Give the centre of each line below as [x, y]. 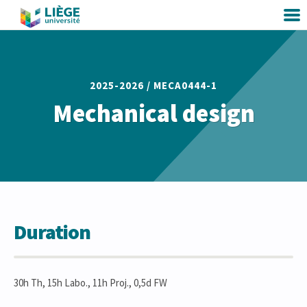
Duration [52, 232]
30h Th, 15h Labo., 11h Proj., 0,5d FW [90, 283]
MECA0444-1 [185, 85]
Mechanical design [153, 113]
